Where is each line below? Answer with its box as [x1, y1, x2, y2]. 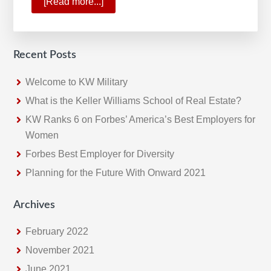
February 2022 [25, 226, 89, 237]
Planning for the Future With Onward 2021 [25, 167, 206, 178]
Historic [103, 27, 137, 38]
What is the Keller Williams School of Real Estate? [25, 95, 242, 106]
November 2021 [25, 244, 95, 255]
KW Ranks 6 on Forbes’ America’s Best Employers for [25, 114, 256, 125]
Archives [13, 199, 56, 211]
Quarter [103, 43, 136, 54]
